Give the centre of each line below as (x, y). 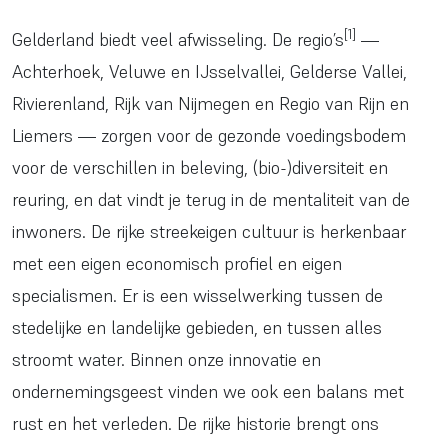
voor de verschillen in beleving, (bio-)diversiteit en (200, 167)
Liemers (45, 135)
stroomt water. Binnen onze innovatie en (166, 359)
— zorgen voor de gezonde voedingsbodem (242, 135)
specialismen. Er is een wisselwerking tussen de (197, 295)
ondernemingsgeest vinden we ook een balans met (208, 391)
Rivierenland (58, 103)
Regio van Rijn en (344, 103)
